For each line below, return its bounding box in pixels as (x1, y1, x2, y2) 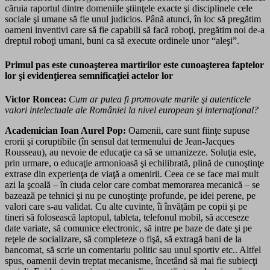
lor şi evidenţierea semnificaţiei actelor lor (5, 70, 173, 81)
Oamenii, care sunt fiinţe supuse (126, 125, 250, 136)
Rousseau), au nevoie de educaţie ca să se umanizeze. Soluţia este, (5, 146, 256, 157)
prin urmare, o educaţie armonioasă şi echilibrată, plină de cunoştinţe (5, 157, 264, 168)
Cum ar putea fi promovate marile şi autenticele (69, 93, 251, 104)
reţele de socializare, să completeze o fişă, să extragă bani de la (5, 233, 242, 244)
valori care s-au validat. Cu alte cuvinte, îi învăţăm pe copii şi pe (5, 201, 247, 212)
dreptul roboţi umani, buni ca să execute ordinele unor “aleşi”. (5, 36, 239, 46)
